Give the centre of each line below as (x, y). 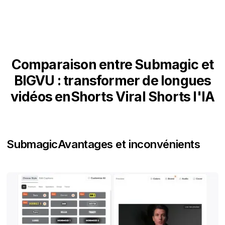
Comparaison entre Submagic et (113, 64)
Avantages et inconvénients (129, 144)
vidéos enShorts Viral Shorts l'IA (113, 96)
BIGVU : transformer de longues (113, 80)
